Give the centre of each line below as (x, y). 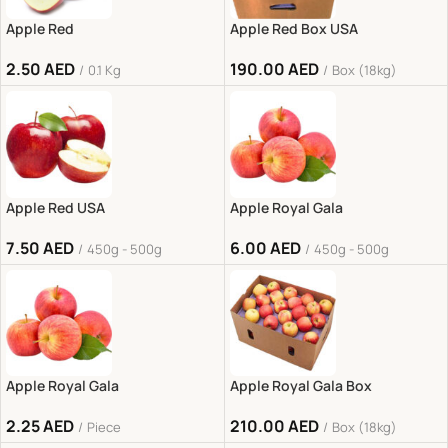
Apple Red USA (55, 207)
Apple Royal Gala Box (300, 385)
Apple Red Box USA (293, 29)
